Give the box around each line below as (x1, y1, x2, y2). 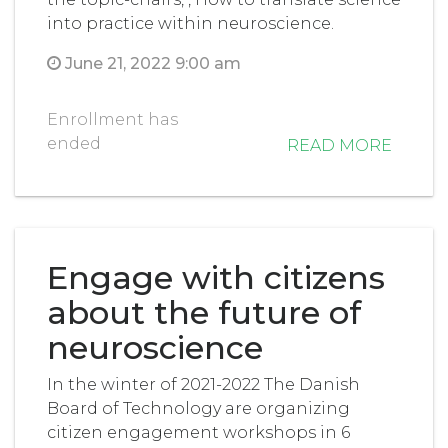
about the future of (47, 292, 361, 332)
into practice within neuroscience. (47, 13, 334, 33)
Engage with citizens (47, 257, 385, 297)
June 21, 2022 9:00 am (61, 53, 241, 73)
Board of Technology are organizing (47, 398, 350, 418)
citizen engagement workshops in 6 (47, 422, 350, 442)
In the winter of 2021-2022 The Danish (47, 374, 360, 394)
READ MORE (287, 135, 392, 155)
